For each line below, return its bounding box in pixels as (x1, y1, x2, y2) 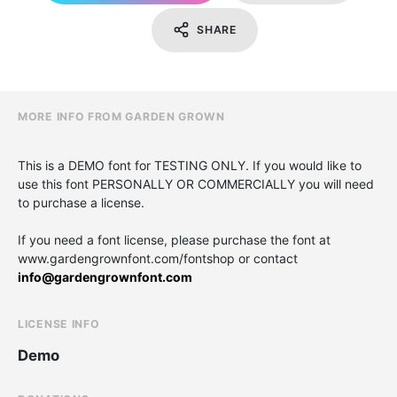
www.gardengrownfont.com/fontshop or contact (18, 250, 298, 266)
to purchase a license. (18, 194, 144, 210)
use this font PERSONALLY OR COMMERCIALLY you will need (18, 175, 374, 191)
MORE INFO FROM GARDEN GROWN (18, 109, 225, 123)
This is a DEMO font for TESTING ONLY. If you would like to (18, 157, 362, 173)
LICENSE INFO (18, 316, 100, 331)
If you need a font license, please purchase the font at (18, 231, 331, 247)
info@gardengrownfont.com (18, 269, 192, 284)
